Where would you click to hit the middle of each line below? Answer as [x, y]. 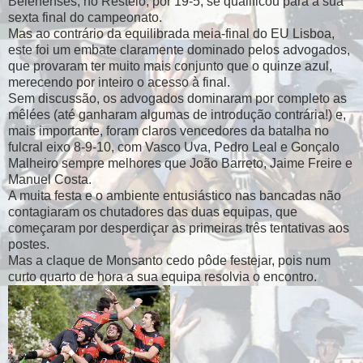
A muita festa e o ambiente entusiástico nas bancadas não [175, 195]
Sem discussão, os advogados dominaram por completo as [177, 98]
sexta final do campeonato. [87, 17]
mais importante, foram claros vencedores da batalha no [169, 130]
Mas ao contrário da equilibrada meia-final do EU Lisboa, [171, 33]
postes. [30, 244]
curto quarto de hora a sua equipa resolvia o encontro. [162, 276]
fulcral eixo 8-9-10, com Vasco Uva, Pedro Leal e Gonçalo [174, 147]
